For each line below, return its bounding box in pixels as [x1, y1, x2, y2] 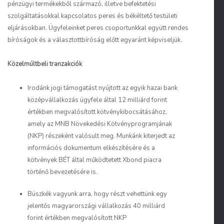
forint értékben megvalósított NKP [27, 213, 126, 222]
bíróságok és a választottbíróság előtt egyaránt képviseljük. [7, 35, 182, 44]
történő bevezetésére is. [27, 167, 97, 176]
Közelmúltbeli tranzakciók [7, 59, 82, 68]
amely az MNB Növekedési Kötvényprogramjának [27, 119, 172, 128]
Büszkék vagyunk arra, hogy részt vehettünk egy [27, 189, 167, 198]
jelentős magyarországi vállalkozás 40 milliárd [27, 201, 165, 210]
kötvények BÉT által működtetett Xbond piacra [27, 155, 161, 164]
